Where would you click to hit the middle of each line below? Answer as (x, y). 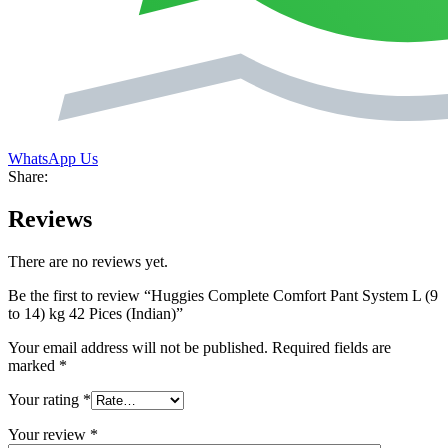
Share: (28, 177)
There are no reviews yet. (88, 262)
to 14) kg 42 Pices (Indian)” (95, 314)
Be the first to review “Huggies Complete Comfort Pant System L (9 (223, 296)
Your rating (45, 400)
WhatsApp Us (53, 159)
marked (33, 366)
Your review (49, 435)
